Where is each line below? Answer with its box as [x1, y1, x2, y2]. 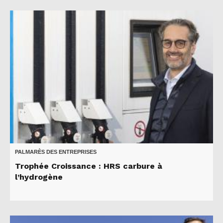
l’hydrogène [15, 172, 63, 182]
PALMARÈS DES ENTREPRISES [15, 148, 97, 155]
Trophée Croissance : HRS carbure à [15, 161, 162, 171]
